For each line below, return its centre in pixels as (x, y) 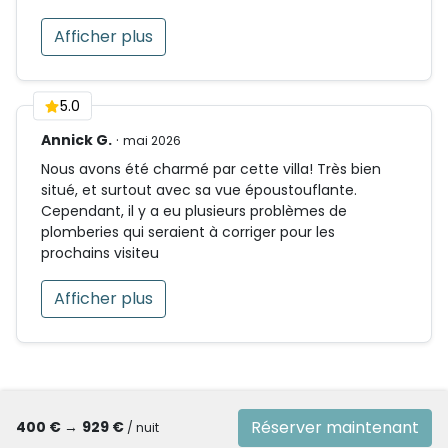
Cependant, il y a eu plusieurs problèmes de (194, 210)
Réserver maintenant (335, 427)
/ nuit (143, 428)
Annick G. (76, 139)
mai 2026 (152, 140)
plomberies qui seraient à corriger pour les (188, 231)
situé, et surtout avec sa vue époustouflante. (199, 189)
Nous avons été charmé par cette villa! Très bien (211, 168)
